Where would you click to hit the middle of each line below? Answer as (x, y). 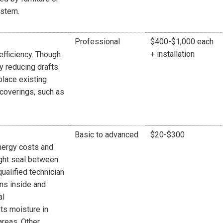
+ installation (172, 54)
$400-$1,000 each (182, 41)
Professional (97, 41)
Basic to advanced (107, 134)
